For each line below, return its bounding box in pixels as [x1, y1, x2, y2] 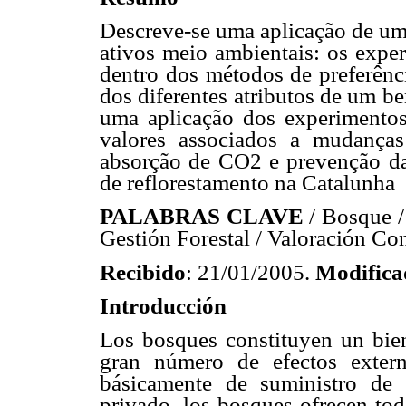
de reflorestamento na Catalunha [100, 170, 395, 196]
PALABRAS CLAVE [100, 204, 304, 229]
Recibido [100, 259, 186, 285]
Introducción [100, 293, 227, 318]
